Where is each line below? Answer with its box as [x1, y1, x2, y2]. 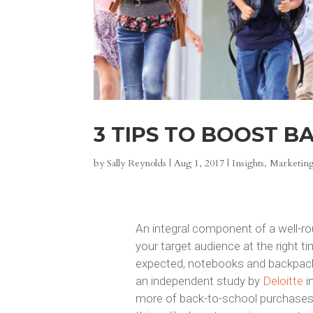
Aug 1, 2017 [174, 156, 225, 170]
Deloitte [262, 273, 303, 288]
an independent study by [135, 273, 263, 288]
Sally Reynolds [107, 156, 167, 170]
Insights [232, 156, 265, 170]
